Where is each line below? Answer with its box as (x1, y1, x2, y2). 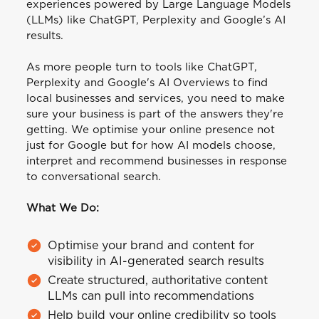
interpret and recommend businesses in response (26, 156, 287, 167)
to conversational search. (26, 172, 161, 183)
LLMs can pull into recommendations (47, 291, 254, 303)
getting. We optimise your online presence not (26, 125, 275, 136)
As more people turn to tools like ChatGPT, (26, 62, 257, 73)
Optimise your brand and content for (47, 240, 254, 252)
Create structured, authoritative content (47, 275, 268, 287)
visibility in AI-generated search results (47, 256, 264, 268)
